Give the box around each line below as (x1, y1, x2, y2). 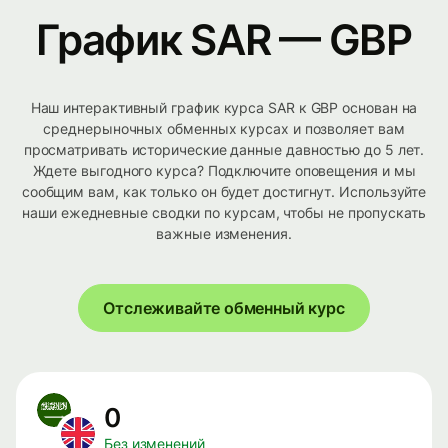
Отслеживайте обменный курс (103, 298, 345, 319)
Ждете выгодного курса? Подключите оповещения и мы (32, 162, 416, 180)
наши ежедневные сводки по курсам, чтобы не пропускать (22, 204, 426, 222)
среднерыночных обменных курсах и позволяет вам (43, 120, 405, 138)
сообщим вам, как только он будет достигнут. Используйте (21, 183, 427, 201)
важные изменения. (156, 225, 292, 243)
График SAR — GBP (36, 14, 412, 66)
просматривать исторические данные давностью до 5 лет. (23, 141, 425, 159)
